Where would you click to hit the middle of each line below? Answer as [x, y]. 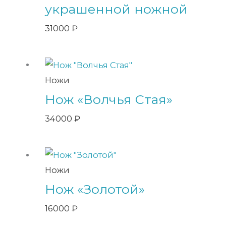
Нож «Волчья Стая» [109, 99]
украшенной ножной [117, 9]
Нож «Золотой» [95, 189]
